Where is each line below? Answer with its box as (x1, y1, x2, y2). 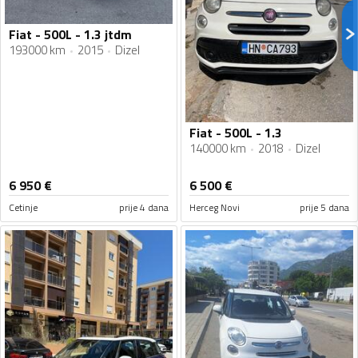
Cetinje (9, 200, 38, 216)
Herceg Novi (189, 200, 240, 216)
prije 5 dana (300, 200, 349, 216)
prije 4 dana (119, 200, 169, 216)
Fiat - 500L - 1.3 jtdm (9, 25, 132, 45)
